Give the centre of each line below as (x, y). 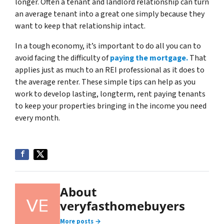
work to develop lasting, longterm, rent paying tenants (110, 94)
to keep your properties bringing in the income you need (111, 106)
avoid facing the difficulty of (62, 58)
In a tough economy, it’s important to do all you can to (108, 46)
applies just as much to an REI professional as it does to (110, 70)
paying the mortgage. (149, 58)
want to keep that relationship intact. (80, 26)
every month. (37, 118)
